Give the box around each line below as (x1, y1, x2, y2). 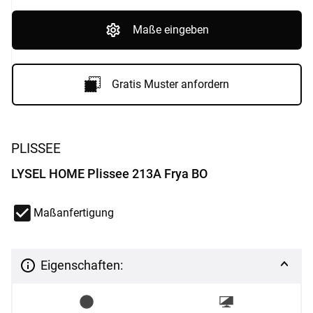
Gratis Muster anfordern (111, 77, 229, 91)
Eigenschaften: (41, 258, 123, 272)
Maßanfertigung (34, 205, 114, 219)
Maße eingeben (133, 22, 209, 36)
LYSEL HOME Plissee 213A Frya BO (11, 166, 208, 181)
